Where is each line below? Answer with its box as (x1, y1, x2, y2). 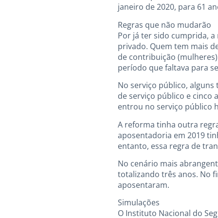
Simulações (118, 197, 160, 208)
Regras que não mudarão (118, 19, 211, 30)
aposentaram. (118, 179, 169, 190)
